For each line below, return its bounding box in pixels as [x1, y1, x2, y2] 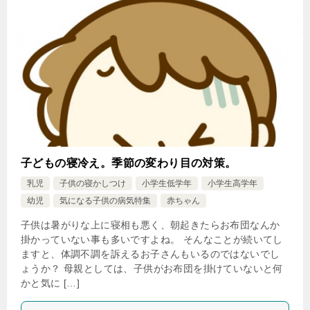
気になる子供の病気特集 [60, 196, 151, 206]
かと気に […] [21, 277, 80, 289]
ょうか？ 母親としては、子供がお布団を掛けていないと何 [21, 263, 283, 274]
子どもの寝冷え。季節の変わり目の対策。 [21, 157, 237, 169]
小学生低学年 [142, 179, 192, 188]
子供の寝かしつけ [60, 179, 126, 188]
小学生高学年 [208, 179, 257, 188]
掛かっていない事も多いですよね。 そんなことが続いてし [21, 234, 283, 245]
